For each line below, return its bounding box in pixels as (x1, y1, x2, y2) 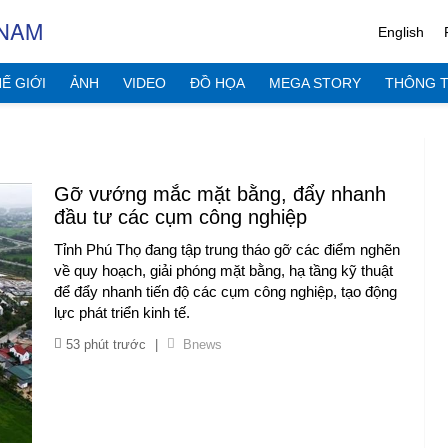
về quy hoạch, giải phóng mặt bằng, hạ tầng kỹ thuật (53, 262, 393, 279)
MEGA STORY (269, 75, 361, 91)
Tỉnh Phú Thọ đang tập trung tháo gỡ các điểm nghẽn (53, 241, 400, 258)
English (378, 24, 424, 41)
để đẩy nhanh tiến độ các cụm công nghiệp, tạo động (53, 283, 397, 300)
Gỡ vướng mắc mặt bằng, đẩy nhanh (53, 183, 386, 205)
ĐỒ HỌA (190, 75, 245, 91)
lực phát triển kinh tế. (53, 304, 190, 321)
